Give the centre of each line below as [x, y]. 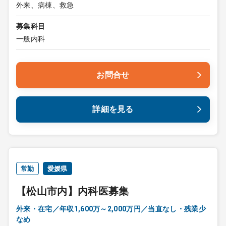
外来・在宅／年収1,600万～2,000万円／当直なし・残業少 [111, 209]
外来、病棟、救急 [45, 5]
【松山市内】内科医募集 [73, 191]
